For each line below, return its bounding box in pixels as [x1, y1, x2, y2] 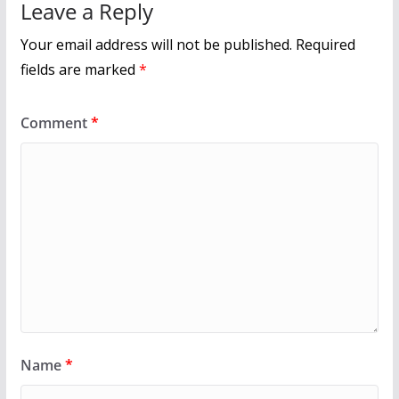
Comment [20, 112, 91, 133]
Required [295, 34, 355, 54]
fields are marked [20, 59, 139, 79]
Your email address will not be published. [20, 34, 292, 54]
